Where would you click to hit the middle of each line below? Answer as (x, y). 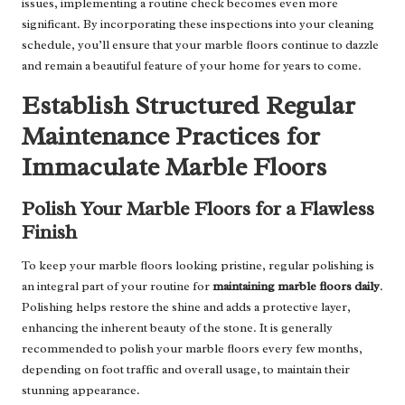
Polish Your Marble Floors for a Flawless (198, 209)
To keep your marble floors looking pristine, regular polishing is (198, 266)
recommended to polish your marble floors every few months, (192, 349)
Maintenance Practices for (171, 137)
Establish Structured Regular (188, 106)
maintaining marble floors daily (296, 287)
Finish (49, 232)
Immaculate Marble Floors (174, 167)
